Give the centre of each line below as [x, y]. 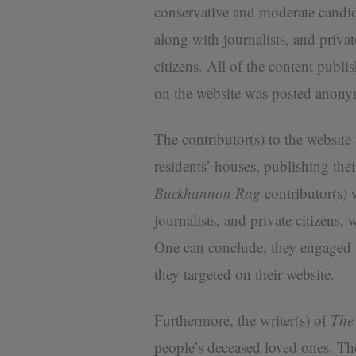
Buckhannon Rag [207, 193]
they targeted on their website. [244, 274]
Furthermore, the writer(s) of [242, 320]
